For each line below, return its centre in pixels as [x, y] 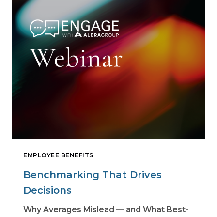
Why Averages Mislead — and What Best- [106, 210]
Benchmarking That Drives [93, 175]
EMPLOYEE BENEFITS [58, 155]
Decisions [47, 191]
